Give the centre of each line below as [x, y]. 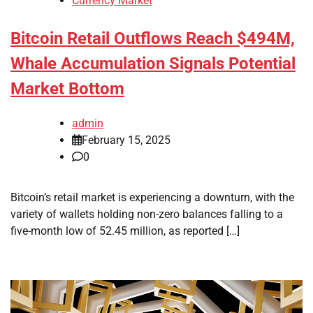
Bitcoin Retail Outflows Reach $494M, [153, 39]
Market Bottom [67, 89]
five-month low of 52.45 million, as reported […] [125, 231]
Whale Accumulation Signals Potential [153, 64]
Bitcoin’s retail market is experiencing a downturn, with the [152, 197]
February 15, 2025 [126, 140]
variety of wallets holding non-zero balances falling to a [147, 214]
